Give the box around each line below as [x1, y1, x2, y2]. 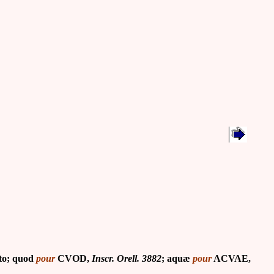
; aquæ [161, 253, 193, 264]
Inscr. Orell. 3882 [89, 253, 161, 264]
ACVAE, [212, 253, 251, 264]
